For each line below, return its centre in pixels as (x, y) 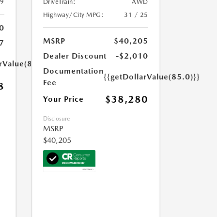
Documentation (73, 71)
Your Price (63, 99)
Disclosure (56, 119)
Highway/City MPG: (73, 15)
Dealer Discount (75, 56)
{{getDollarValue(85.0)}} (152, 77)
